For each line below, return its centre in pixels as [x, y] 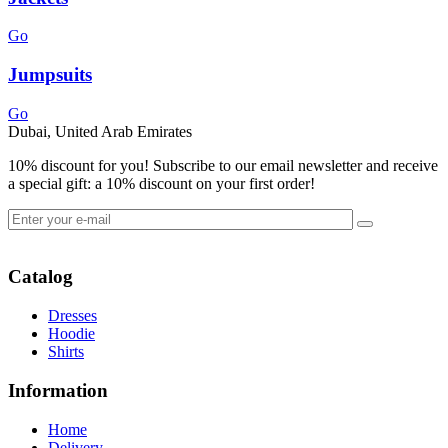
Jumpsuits [50, 75]
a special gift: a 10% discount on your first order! [161, 183]
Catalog [40, 277]
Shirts [66, 352]
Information [58, 390]
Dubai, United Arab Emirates [100, 131]
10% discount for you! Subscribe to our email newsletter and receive [223, 165]
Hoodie [71, 334]
